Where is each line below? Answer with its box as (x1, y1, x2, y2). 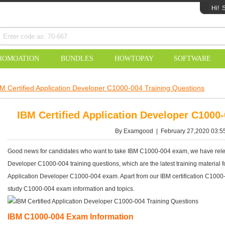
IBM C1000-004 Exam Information (8, 212, 134, 221)
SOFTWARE (174, 55, 211, 62)
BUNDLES (60, 55, 93, 62)
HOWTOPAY (115, 55, 154, 62)
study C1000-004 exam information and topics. (8, 185, 136, 192)
